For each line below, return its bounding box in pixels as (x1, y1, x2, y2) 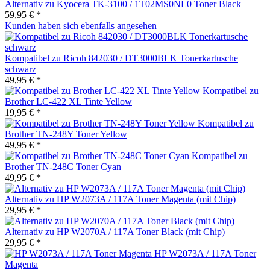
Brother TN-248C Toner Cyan (5, 161, 121, 172)
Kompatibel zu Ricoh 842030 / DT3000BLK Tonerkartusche (5, 52, 238, 63)
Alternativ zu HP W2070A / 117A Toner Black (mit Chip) (5, 226, 225, 237)
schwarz (5, 63, 36, 74)
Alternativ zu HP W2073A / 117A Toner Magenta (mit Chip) (5, 193, 236, 204)
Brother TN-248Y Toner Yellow (5, 128, 127, 139)
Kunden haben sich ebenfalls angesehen (5, 20, 157, 31)
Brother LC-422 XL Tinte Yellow (5, 96, 132, 107)
